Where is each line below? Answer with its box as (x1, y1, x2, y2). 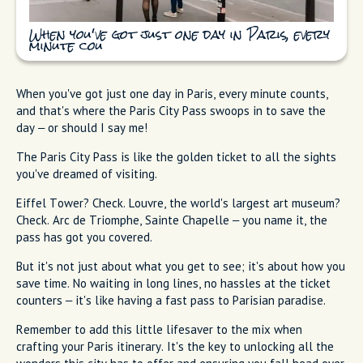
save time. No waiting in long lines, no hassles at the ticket (16, 275, 331, 292)
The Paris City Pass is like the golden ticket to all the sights (16, 149, 336, 165)
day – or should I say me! (16, 120, 147, 136)
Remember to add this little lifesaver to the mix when (16, 322, 302, 338)
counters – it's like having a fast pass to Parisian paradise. (16, 293, 326, 309)
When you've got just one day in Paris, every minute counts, (16, 86, 328, 102)
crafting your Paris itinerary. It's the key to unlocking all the (16, 339, 334, 355)
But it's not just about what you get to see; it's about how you (16, 258, 345, 275)
